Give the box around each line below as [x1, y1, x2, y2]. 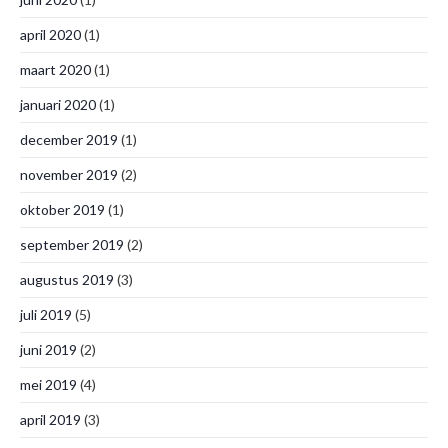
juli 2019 [20, 306, 72, 323]
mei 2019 [20, 376, 77, 393]
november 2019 [20, 166, 118, 183]
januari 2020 [20, 96, 96, 113]
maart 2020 [20, 61, 91, 78]
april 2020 [20, 26, 81, 43]
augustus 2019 [20, 271, 114, 288]
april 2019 [20, 411, 81, 428]
